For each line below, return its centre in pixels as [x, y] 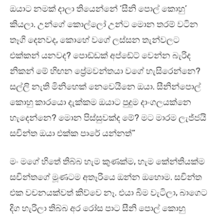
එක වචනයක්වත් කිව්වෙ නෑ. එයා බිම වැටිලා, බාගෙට [109, 193]
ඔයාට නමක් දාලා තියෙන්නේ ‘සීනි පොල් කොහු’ [98, 9]
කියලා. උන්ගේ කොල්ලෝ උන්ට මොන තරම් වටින [104, 25]
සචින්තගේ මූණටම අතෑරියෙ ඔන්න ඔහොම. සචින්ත [106, 177]
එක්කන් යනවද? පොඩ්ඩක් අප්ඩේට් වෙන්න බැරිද [100, 56]
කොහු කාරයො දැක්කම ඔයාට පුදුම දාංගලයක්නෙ [100, 102]
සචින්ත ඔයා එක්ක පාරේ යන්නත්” [73, 134]
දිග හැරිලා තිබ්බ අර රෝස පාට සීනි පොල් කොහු [98, 209]
